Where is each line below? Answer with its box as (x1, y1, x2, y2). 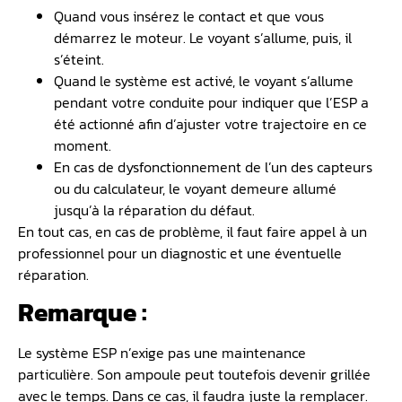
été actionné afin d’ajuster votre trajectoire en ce (54, 113, 367, 135)
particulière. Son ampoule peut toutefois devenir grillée (18, 363, 371, 386)
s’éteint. (54, 48, 104, 71)
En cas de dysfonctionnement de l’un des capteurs (54, 156, 372, 179)
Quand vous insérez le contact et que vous (54, 5, 324, 28)
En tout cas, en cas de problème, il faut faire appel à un (18, 221, 367, 243)
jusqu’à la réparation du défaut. (54, 199, 255, 222)
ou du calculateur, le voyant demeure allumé (54, 178, 336, 200)
